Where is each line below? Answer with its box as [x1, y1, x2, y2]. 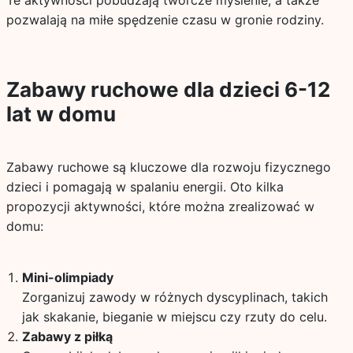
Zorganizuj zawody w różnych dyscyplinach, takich [21, 289, 328, 305]
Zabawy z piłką [21, 329, 113, 344]
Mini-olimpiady [21, 269, 113, 285]
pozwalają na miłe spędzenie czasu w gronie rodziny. [6, 12, 324, 28]
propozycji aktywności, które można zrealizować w [6, 199, 314, 214]
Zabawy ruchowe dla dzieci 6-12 [6, 77, 330, 102]
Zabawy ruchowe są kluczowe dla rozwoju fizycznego [6, 159, 331, 175]
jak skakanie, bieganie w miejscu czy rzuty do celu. [21, 309, 327, 325]
